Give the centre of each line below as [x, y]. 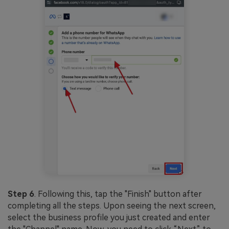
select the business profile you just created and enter [109, 217]
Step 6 [21, 194]
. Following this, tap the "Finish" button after [118, 194]
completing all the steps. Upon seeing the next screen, [112, 205]
